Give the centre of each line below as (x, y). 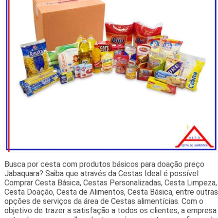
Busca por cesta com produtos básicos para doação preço (104, 164)
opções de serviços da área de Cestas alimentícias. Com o (104, 201)
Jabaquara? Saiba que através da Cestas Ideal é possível (101, 174)
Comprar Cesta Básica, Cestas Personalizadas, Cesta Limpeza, (110, 183)
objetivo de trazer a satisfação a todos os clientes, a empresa (110, 211)
